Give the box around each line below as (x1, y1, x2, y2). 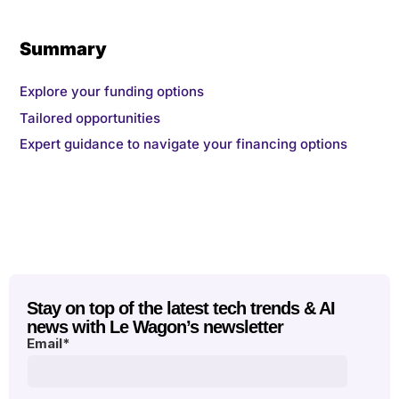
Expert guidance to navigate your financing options (20, 135, 347, 153)
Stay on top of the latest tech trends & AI (27, 298, 335, 319)
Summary (20, 38, 107, 61)
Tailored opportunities (20, 109, 160, 126)
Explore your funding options (20, 83, 204, 101)
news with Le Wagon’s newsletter (27, 317, 283, 338)
